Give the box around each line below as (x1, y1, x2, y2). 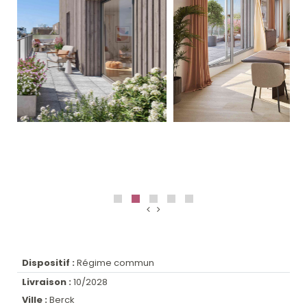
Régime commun (75, 256, 155, 270)
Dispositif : (22, 256, 75, 270)
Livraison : (22, 275, 72, 288)
